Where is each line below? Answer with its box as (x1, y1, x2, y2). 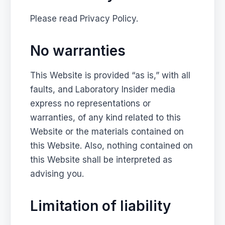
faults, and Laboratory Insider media (30, 84, 176, 94)
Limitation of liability (30, 197, 171, 214)
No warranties (30, 42, 126, 59)
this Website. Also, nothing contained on (30, 140, 193, 151)
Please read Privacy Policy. (30, 13, 139, 24)
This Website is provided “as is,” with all (30, 70, 191, 80)
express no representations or (30, 98, 151, 108)
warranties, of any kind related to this (30, 112, 181, 123)
